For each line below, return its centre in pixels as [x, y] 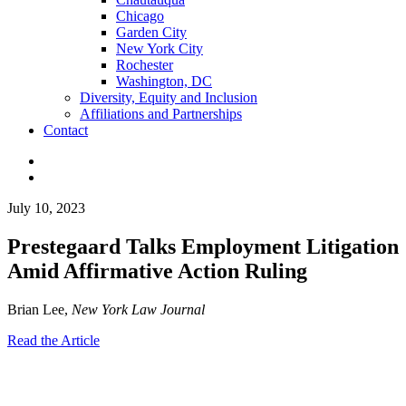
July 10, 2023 [46, 208]
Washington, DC [164, 81]
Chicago [140, 16]
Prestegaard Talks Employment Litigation [203, 246]
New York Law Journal [138, 309]
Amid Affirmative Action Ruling [157, 271]
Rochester [145, 65]
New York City [159, 48]
